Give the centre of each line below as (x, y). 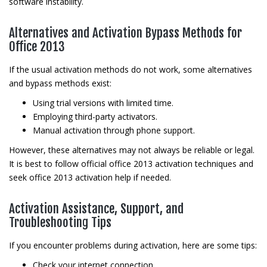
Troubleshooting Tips (60, 222)
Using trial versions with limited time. (103, 103)
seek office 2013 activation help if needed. (90, 177)
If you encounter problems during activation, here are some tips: (133, 245)
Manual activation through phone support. (114, 130)
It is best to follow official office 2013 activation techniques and (131, 164)
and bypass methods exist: (60, 83)
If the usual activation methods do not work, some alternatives (131, 69)
